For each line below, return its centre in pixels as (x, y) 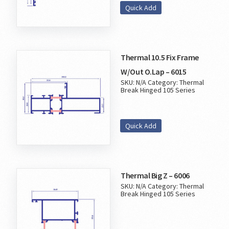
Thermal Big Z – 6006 (155, 175)
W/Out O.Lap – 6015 (154, 71)
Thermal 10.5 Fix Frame (160, 57)
